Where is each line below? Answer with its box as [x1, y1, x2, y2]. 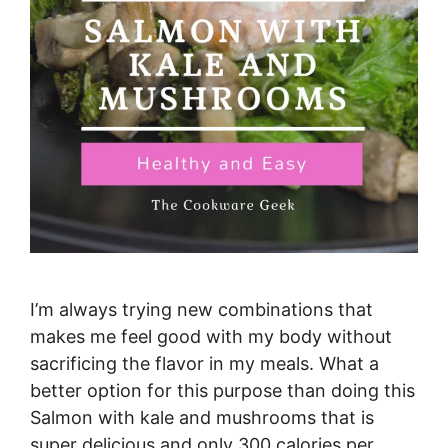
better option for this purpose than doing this [30, 380, 415, 402]
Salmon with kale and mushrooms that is [30, 407, 374, 429]
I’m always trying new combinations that [30, 299, 373, 321]
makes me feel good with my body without [30, 326, 392, 348]
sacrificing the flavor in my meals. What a [30, 353, 379, 375]
